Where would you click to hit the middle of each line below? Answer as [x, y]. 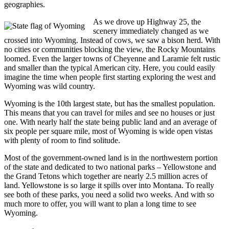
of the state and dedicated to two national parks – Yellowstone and [110, 167]
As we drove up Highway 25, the [147, 21]
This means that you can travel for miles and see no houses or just [109, 112]
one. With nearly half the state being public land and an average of [110, 122]
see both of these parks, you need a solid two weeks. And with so [109, 194]
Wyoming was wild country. [50, 86]
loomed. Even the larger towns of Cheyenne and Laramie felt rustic [112, 58]
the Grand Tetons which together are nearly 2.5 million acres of [106, 176]
